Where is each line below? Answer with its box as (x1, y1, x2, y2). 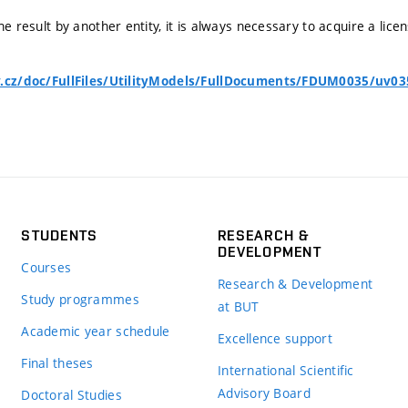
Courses (21, 259, 72, 277)
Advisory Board (217, 384, 311, 403)
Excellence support (217, 330, 333, 348)
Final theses (21, 354, 94, 372)
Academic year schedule (21, 322, 170, 341)
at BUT (217, 298, 260, 316)
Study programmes (21, 291, 139, 309)
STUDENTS (21, 227, 98, 245)
